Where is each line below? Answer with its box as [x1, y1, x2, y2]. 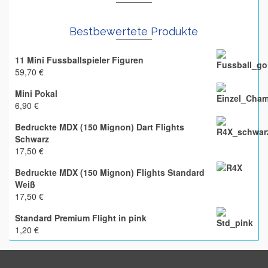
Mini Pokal [15, 87, 57, 99]
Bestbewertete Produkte [69, 25, 198, 38]
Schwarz [15, 133, 49, 145]
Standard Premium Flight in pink [15, 212, 147, 224]
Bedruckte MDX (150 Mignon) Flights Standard [15, 166, 205, 178]
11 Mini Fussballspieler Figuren [15, 54, 144, 66]
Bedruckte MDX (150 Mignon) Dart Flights [15, 121, 184, 133]
